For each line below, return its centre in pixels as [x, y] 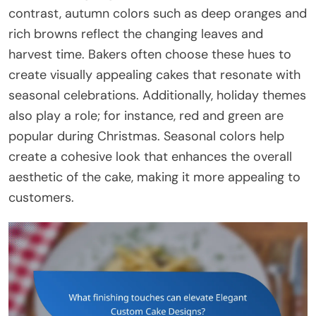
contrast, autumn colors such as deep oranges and [158, 13]
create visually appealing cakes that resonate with [154, 74]
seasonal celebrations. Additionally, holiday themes [157, 95]
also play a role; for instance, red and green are [146, 115]
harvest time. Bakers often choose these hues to [150, 54]
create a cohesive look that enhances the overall [150, 156]
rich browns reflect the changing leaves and [136, 34]
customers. [41, 197]
